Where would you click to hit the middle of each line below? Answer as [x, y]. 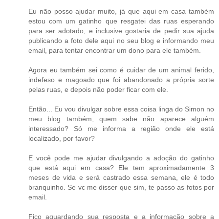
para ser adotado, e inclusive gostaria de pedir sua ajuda [121, 31]
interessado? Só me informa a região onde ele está [121, 129]
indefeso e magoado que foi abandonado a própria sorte [121, 80]
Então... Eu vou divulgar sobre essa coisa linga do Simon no [121, 109]
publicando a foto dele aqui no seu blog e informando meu [121, 41]
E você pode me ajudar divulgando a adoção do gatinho [121, 158]
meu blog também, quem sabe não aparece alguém [121, 119]
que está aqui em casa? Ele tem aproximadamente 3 [121, 168]
